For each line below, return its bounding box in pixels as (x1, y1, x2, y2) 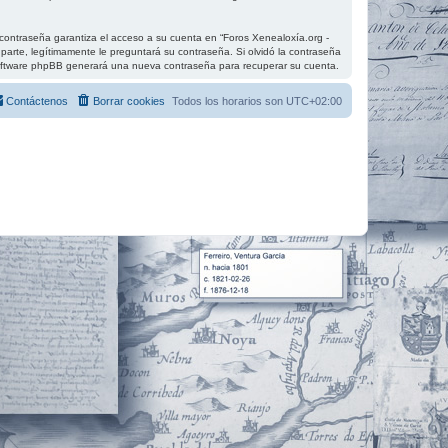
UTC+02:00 (286, 95, 342, 107)
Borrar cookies (93, 95, 165, 107)
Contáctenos (6, 95, 68, 107)
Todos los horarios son (172, 95, 286, 107)
